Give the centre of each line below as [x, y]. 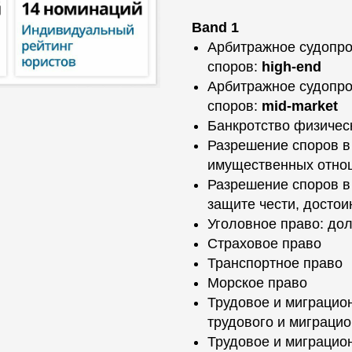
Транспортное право [275, 263]
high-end [291, 67]
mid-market [300, 106]
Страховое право [264, 244]
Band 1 [215, 27]
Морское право [257, 283]
